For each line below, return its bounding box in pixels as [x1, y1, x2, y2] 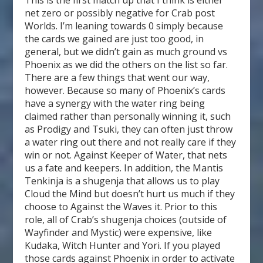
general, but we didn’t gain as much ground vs [25, 45, 228, 59]
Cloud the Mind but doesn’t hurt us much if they [25, 187, 235, 201]
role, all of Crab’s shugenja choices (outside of [25, 213, 227, 227]
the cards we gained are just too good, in [25, 32, 204, 46]
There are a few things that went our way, [25, 71, 210, 85]
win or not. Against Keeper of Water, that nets [25, 149, 228, 162]
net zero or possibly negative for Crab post [25, 6, 215, 20]
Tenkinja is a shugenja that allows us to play [25, 174, 220, 188]
